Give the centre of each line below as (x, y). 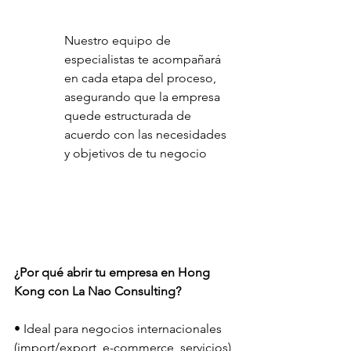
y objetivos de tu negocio (136, 153)
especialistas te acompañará (144, 59)
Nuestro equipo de (119, 40)
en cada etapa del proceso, (142, 78)
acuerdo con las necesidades (147, 134)
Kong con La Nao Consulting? (98, 291)
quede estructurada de (129, 116)
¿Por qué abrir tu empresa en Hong (114, 272)
